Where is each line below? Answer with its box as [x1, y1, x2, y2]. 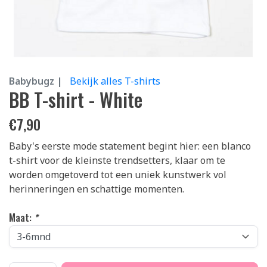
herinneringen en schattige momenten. [9, 182, 184, 195]
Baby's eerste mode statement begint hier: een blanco [9, 139, 251, 153]
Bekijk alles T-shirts [70, 74, 160, 88]
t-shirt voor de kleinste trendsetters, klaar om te [9, 154, 225, 167]
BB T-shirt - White [9, 85, 142, 113]
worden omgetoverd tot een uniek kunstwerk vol [9, 168, 226, 181]
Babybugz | [9, 74, 63, 88]
